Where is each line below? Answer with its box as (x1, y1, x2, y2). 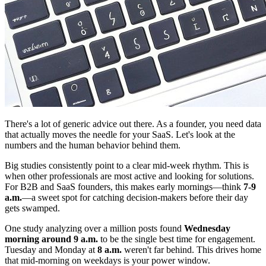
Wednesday (184, 223, 230, 234)
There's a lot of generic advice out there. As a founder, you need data (5, 119, 261, 129)
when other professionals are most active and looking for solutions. (5, 171, 254, 182)
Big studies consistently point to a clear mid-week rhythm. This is (5, 160, 249, 171)
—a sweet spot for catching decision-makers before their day (22, 192, 248, 203)
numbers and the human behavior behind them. (5, 140, 180, 151)
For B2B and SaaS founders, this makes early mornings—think (5, 182, 243, 192)
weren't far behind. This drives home (122, 245, 261, 255)
